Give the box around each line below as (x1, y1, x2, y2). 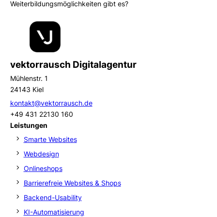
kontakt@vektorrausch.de (10, 99, 93, 108)
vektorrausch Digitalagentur (10, 59, 137, 70)
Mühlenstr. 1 (10, 74, 48, 82)
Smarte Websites (23, 135, 77, 143)
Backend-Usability (23, 193, 82, 201)
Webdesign (23, 149, 59, 158)
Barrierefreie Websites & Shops (23, 178, 121, 187)
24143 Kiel (10, 85, 44, 93)
